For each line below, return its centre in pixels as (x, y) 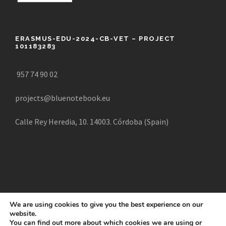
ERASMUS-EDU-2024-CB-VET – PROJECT (95, 39)
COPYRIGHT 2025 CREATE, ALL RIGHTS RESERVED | (113, 219)
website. (23, 214)
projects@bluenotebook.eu (63, 98)
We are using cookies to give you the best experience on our (106, 205)
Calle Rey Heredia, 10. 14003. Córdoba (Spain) (92, 122)
